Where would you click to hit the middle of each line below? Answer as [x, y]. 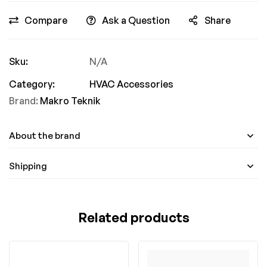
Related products [133, 217]
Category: [32, 84]
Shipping [28, 166]
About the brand [45, 136]
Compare [46, 20]
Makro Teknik [70, 101]
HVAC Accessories [131, 84]
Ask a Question [136, 20]
